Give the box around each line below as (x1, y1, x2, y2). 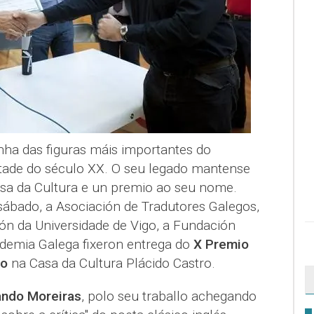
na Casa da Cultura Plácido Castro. (7, 254, 215, 271)
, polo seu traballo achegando (81, 287, 257, 304)
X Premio (193, 235, 249, 252)
